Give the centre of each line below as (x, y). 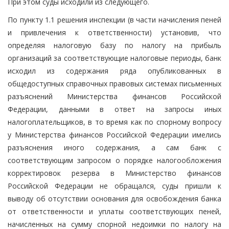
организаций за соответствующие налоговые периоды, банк (114, 58)
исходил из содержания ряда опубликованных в (114, 71)
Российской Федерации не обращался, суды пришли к (114, 186)
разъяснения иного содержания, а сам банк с (114, 147)
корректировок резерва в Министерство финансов (114, 173)
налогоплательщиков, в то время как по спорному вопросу (114, 122)
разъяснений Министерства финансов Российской (114, 96)
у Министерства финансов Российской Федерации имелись (114, 134)
